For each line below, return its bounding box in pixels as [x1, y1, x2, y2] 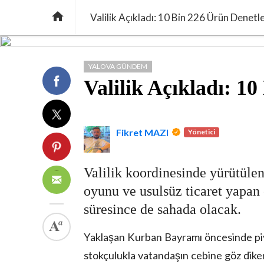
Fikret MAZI [116, 127, 169, 138]
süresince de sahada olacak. [84, 202, 241, 217]
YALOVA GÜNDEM [88, 62, 147, 71]
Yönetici [188, 127, 216, 136]
